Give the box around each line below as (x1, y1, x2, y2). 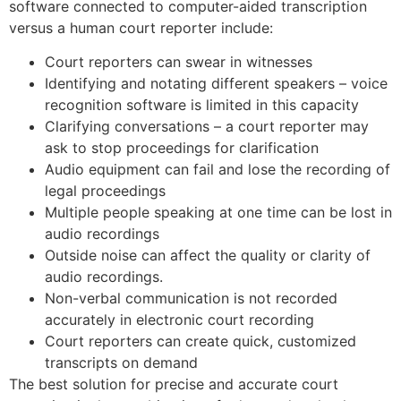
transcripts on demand (45, 354, 198, 372)
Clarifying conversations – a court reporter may (45, 117, 369, 136)
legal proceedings (45, 182, 166, 200)
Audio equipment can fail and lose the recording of (45, 160, 390, 179)
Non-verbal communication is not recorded (45, 289, 337, 308)
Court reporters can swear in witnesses (45, 53, 312, 72)
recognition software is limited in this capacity (45, 96, 359, 115)
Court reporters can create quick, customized (45, 332, 356, 351)
